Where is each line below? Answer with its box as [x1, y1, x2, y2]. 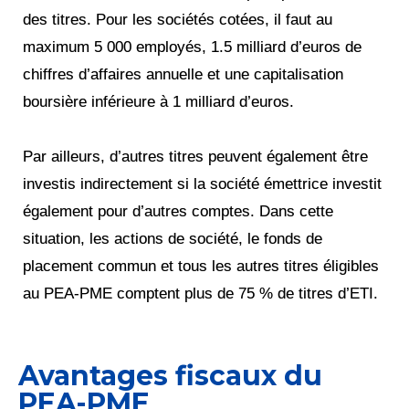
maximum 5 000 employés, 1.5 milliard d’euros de [23, 37, 362, 56]
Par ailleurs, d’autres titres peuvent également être [23, 147, 368, 165]
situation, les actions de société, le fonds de [23, 229, 322, 247]
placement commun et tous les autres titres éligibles [23, 257, 379, 275]
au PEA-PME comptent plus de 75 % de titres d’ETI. [23, 284, 378, 302]
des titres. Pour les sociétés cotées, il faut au [23, 10, 332, 28]
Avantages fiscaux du [18, 358, 322, 393]
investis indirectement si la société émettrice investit [23, 174, 382, 193]
